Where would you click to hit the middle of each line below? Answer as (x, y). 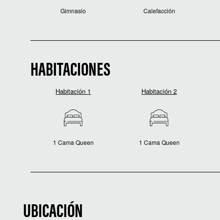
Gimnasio (73, 11)
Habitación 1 (73, 91)
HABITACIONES (70, 71)
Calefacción (159, 11)
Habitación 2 (159, 91)
